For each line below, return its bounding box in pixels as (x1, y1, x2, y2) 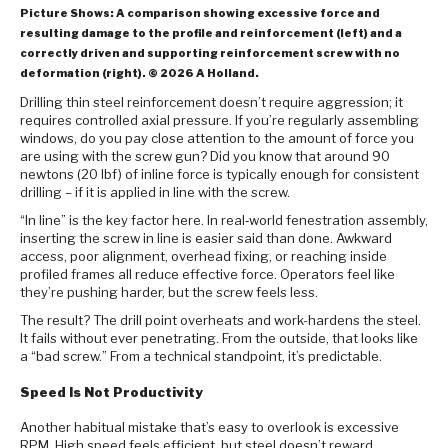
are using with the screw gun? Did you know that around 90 (20, 148, 390, 165)
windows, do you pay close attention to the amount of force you (20, 130, 414, 147)
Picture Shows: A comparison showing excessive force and (20, 7, 380, 21)
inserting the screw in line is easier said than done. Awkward (20, 230, 392, 247)
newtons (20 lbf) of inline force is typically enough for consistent (20, 166, 419, 183)
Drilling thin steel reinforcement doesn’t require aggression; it (20, 94, 403, 111)
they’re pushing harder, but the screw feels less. (20, 284, 318, 301)
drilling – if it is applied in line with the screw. (20, 184, 290, 201)
